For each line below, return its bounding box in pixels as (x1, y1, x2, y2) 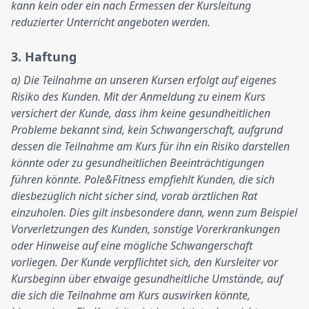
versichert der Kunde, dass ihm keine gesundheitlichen (11, 106, 270, 121)
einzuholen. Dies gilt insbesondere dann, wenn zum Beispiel (11, 205, 297, 220)
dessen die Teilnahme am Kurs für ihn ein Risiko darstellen (11, 139, 290, 154)
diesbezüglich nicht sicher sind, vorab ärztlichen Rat (11, 188, 257, 203)
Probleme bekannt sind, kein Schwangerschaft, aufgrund (11, 122, 283, 137)
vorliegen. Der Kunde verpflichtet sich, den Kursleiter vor (11, 255, 278, 270)
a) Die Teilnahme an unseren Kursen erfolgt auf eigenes (11, 72, 277, 88)
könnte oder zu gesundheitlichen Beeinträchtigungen (11, 155, 264, 170)
